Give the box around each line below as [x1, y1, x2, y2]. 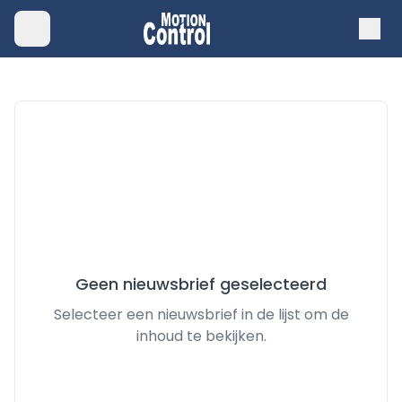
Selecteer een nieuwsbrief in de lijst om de [53, 304, 349, 325]
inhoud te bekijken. [135, 326, 267, 346]
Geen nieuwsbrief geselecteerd [75, 273, 327, 295]
